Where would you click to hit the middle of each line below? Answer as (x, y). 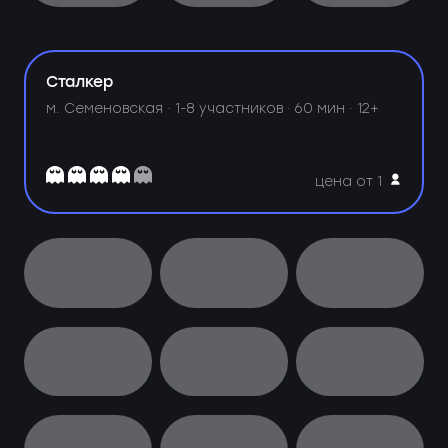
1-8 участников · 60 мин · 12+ (277, 108)
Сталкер (80, 82)
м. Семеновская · (111, 108)
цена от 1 (349, 181)
